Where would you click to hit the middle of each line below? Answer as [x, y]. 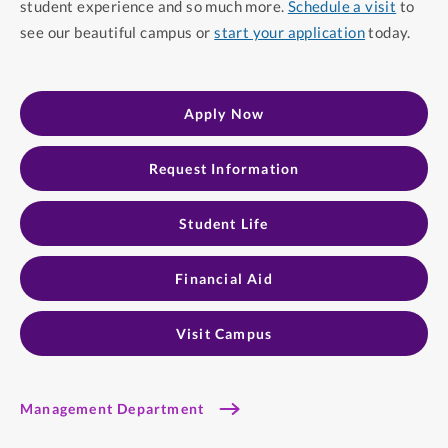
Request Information [224, 168]
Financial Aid [224, 278]
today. [388, 32]
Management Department [112, 408]
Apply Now [224, 113]
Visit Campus [224, 333]
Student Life [224, 223]
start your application [290, 32]
